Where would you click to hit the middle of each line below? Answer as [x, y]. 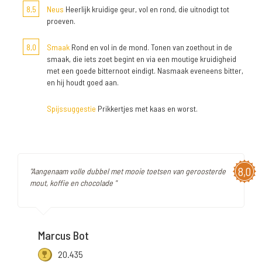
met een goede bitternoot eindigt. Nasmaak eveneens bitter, [145, 71]
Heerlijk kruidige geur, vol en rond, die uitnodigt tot [146, 9]
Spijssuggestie [71, 109]
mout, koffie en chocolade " [73, 183]
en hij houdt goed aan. [83, 82]
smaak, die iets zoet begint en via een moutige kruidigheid [142, 59]
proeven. [61, 21]
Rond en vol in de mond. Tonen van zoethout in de [151, 47]
